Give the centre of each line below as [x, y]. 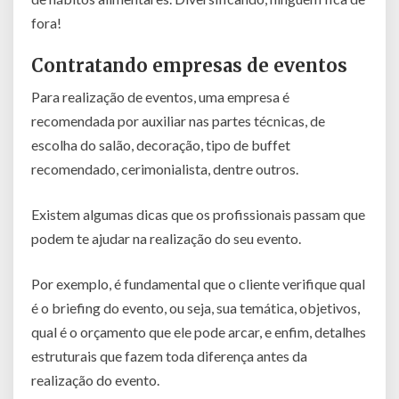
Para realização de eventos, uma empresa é [160, 96]
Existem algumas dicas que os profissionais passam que [198, 214]
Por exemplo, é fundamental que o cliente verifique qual [198, 283]
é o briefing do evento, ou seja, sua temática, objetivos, [195, 307]
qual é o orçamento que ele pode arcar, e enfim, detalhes [199, 331]
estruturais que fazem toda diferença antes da [169, 355]
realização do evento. [95, 379]
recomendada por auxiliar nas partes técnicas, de [178, 120]
